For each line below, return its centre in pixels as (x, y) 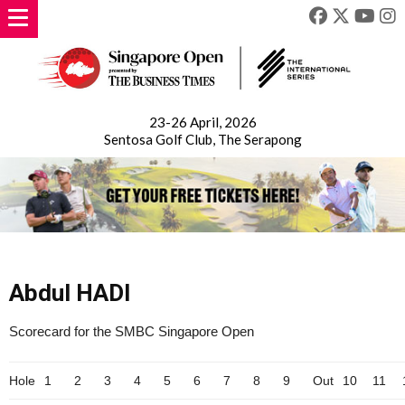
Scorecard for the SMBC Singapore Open (132, 332)
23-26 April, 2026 (203, 122)
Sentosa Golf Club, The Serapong (203, 139)
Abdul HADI (70, 293)
